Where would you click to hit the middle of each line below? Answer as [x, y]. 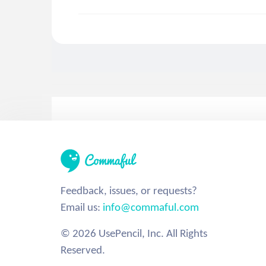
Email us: [82, 207]
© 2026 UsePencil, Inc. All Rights [134, 233]
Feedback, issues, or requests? [129, 190]
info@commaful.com [151, 207]
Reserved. [83, 250]
